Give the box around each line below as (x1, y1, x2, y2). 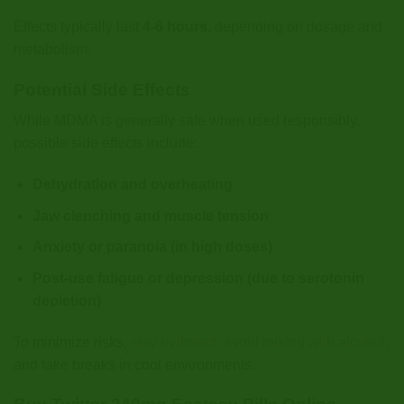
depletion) (32, 292, 101, 308)
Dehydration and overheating (32, 176, 233, 192)
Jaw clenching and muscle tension (32, 207, 269, 224)
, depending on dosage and (207, 18, 382, 34)
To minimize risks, (14, 334, 131, 350)
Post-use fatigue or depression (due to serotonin (32, 270, 364, 286)
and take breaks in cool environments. (14, 356, 255, 372)
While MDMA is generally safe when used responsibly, (14, 113, 360, 129)
